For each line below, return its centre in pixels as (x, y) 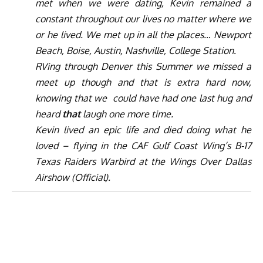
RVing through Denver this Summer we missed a (143, 66)
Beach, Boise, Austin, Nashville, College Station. (136, 50)
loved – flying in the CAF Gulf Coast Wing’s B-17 (143, 145)
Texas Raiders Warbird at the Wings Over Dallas (143, 161)
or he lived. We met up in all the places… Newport (143, 34)
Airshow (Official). (73, 177)
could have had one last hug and (182, 98)
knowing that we (71, 98)
